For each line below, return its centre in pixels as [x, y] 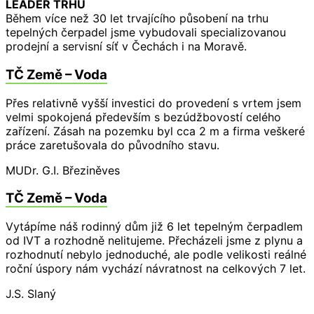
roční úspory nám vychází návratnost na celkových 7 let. [156, 268]
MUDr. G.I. [32, 170]
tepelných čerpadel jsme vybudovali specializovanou [146, 33]
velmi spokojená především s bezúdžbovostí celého [143, 117]
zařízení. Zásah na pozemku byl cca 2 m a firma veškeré [155, 131]
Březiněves [89, 170]
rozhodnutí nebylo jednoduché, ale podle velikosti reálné [156, 254]
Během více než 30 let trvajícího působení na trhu [137, 19]
